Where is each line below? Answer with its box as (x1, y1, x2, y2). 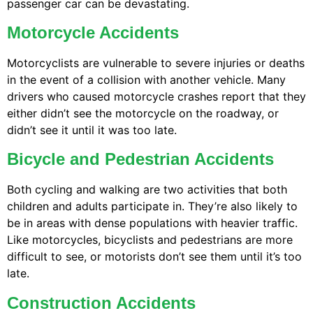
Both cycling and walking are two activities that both (7, 182, 287, 197)
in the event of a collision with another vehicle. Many (7, 73, 286, 87)
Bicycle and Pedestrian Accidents (7, 150, 274, 169)
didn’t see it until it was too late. (7, 123, 177, 138)
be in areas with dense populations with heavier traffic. (7, 216, 298, 231)
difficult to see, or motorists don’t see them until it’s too (7, 249, 302, 264)
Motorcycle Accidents (7, 23, 179, 43)
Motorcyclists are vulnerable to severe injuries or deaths (7, 56, 305, 71)
